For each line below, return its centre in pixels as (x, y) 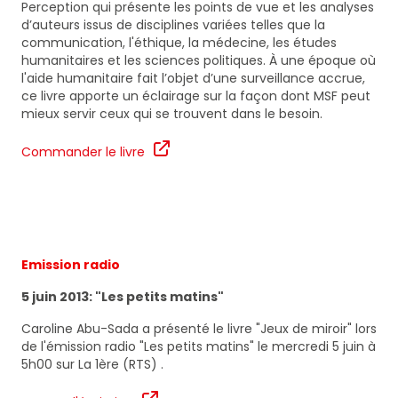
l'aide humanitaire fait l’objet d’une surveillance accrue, (193, 79)
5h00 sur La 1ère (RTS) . (92, 365)
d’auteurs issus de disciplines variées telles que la (173, 25)
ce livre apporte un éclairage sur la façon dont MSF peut (196, 96)
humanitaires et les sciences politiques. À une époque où (199, 61)
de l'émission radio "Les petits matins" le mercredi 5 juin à (199, 347)
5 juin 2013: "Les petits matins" (123, 297)
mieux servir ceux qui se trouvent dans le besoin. (172, 114)
